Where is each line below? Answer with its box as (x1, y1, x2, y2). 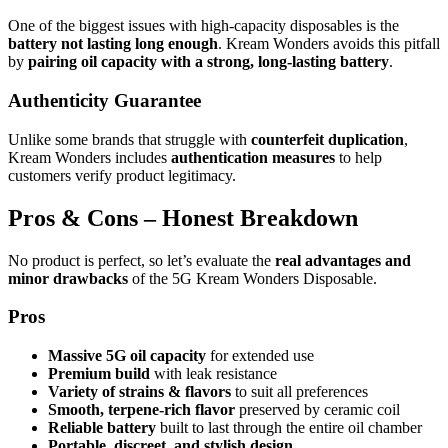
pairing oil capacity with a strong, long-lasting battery (28, 53, 389, 71)
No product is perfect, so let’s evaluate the (8, 251, 275, 269)
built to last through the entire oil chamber (156, 419, 422, 437)
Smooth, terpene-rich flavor (48, 401, 235, 419)
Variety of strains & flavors (48, 383, 231, 401)
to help (335, 148, 382, 166)
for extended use (206, 347, 314, 365)
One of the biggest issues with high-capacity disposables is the (8, 17, 399, 35)
